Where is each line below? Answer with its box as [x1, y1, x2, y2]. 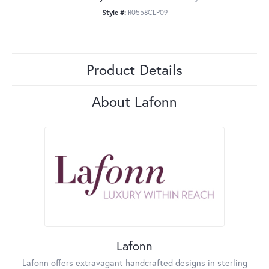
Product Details [86, 60, 183, 80]
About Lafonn [92, 92, 177, 112]
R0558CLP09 [127, 8, 168, 17]
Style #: [101, 8, 126, 17]
